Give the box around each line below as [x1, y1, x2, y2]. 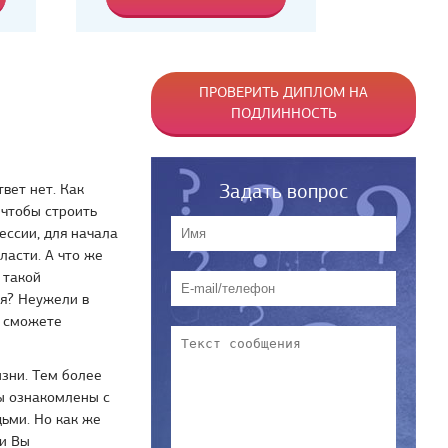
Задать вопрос [219, 179, 348, 204]
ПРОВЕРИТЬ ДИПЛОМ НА [199, 83, 368, 101]
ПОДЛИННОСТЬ [230, 104, 337, 122]
